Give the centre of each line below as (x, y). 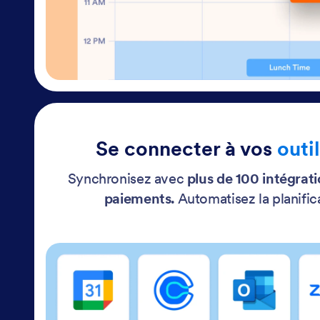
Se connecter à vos (186, 148)
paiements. (139, 198)
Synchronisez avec (127, 178)
